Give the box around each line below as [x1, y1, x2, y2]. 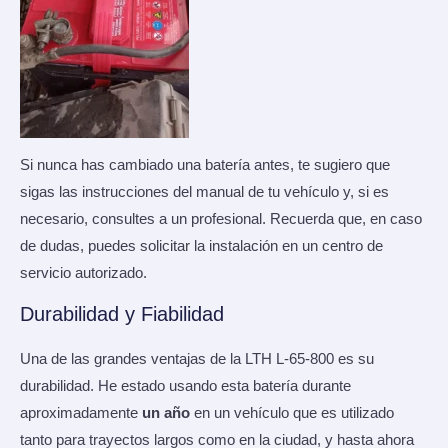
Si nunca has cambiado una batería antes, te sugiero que [20, 157, 390, 174]
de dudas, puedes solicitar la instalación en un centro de [20, 238, 383, 255]
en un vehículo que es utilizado [190, 404, 394, 421]
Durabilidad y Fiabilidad [20, 302, 224, 325]
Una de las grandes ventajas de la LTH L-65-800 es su [20, 350, 374, 367]
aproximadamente [20, 404, 142, 421]
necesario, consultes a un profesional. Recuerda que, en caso [20, 211, 422, 228]
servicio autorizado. [20, 265, 147, 282]
